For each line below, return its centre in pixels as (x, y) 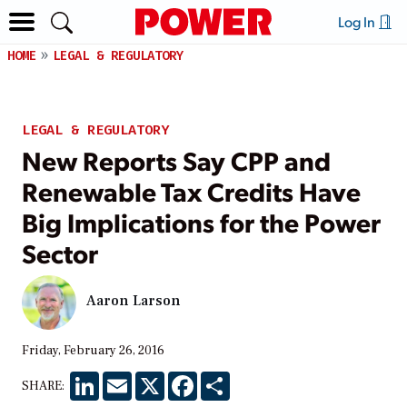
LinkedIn (125, 378)
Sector (60, 252)
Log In (357, 21)
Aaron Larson (134, 301)
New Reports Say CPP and (176, 159)
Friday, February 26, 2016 (93, 350)
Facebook (225, 378)
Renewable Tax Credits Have (191, 190)
